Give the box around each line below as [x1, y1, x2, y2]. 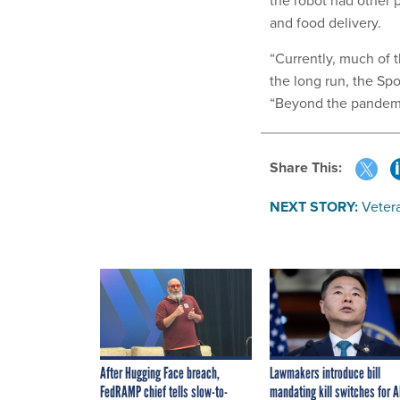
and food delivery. [270, 12, 381, 33]
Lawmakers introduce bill [270, 362, 380, 383]
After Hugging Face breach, [100, 362, 220, 383]
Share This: [279, 157, 342, 179]
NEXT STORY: [270, 196, 358, 217]
